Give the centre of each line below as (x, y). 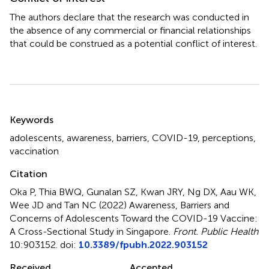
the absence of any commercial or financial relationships (130, 30)
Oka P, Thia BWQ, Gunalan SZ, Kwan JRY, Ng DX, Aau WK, (133, 192)
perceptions (228, 138)
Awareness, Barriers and (179, 205)
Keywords (32, 119)
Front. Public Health (216, 231)
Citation (29, 174)
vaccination (34, 151)
